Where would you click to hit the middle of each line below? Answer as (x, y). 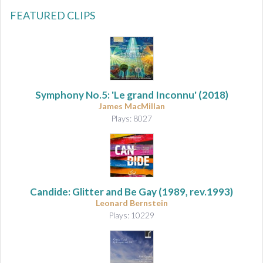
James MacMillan (131, 106)
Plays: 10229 (131, 215)
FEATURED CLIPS (53, 15)
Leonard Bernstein (131, 203)
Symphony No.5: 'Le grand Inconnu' (116, 95)
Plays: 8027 (131, 118)
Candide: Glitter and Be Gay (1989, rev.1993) (131, 191)
